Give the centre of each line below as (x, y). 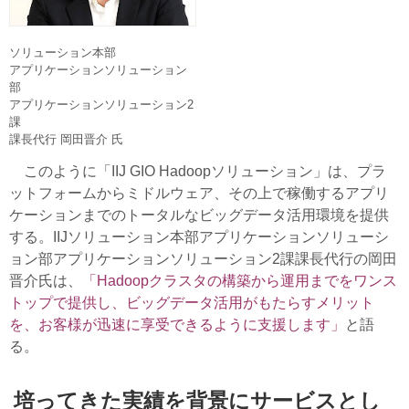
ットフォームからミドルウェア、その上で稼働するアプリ (199, 194)
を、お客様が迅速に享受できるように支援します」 (177, 325)
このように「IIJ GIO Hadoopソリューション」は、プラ (198, 172)
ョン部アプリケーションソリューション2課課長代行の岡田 (203, 259)
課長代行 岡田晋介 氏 (66, 140)
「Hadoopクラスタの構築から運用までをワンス (240, 281)
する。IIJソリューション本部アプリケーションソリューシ (199, 237)
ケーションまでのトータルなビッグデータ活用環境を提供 (199, 215)
